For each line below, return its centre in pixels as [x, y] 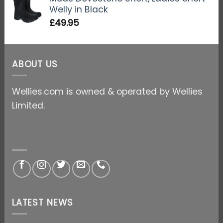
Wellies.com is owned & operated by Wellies [107, 92]
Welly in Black [78, 9]
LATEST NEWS [42, 202]
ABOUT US [35, 64]
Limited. [28, 106]
